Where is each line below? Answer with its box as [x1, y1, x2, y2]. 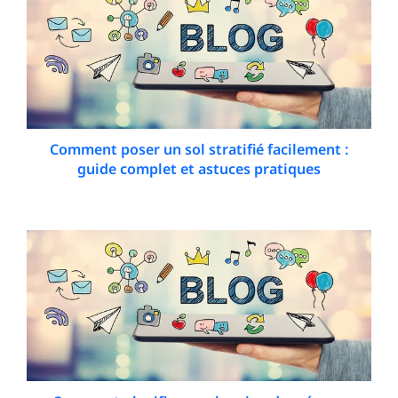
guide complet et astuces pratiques [77, 159, 321, 179]
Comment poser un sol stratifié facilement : [50, 139, 348, 160]
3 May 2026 [178, 186, 235, 202]
